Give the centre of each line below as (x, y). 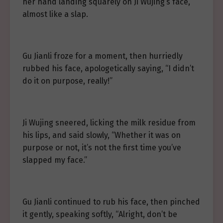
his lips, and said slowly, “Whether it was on (102, 135)
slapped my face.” (55, 160)
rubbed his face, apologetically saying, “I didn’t (108, 68)
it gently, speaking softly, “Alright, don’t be (100, 214)
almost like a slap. (55, 14)
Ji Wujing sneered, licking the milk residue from (109, 123)
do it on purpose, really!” (67, 81)
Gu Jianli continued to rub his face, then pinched (111, 202)
